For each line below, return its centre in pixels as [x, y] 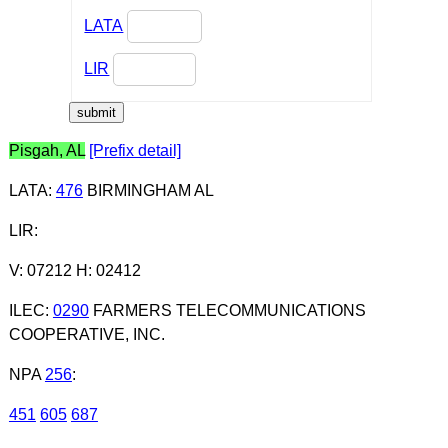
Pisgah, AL [46, 150]
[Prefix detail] [134, 150]
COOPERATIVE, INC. [86, 334]
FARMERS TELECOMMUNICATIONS [227, 310]
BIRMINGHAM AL [148, 190]
